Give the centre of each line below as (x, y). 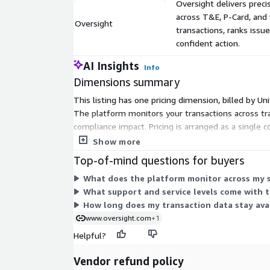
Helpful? (90, 236)
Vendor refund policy (129, 261)
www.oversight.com (118, 218)
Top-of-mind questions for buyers (159, 161)
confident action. (208, 43)
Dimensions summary (127, 82)
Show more (117, 142)
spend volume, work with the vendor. (145, 140)
